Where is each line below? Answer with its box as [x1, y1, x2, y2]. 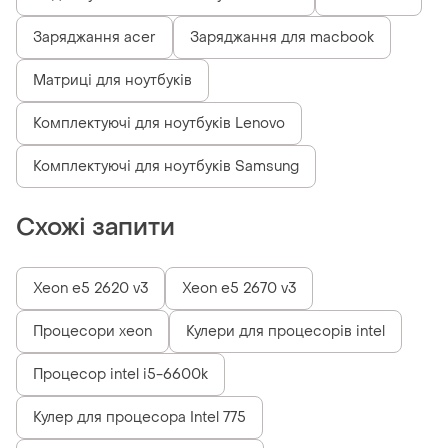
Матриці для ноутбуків [33, 71, 192, 91]
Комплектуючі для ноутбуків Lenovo [33, 114, 285, 134]
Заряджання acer [33, 28, 156, 48]
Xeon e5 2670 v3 [182, 279, 296, 299]
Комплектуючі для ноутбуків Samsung [33, 157, 299, 177]
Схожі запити [16, 212, 175, 244]
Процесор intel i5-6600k [33, 365, 208, 385]
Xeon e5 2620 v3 [33, 279, 148, 299]
